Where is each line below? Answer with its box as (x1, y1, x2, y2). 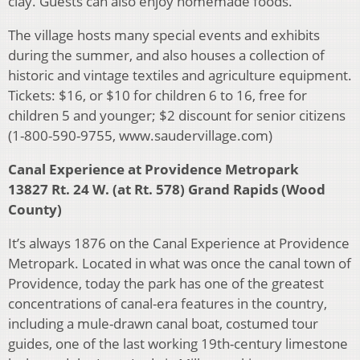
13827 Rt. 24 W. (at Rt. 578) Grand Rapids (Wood (8, 180, 325, 199)
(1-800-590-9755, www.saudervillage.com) (8, 126, 272, 145)
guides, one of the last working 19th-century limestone (8, 334, 348, 354)
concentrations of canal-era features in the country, (8, 294, 327, 313)
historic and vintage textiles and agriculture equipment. (8, 66, 352, 85)
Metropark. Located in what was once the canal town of (8, 254, 351, 273)
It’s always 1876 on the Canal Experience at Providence (8, 234, 350, 253)
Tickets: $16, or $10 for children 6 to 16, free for (8, 86, 307, 105)
